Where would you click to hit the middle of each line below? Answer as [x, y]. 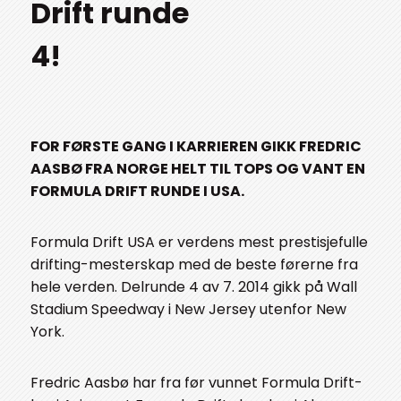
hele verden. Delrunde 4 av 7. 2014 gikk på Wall [194, 287]
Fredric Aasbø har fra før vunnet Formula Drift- [196, 383]
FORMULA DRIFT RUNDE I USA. [137, 192]
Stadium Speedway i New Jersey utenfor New [188, 310]
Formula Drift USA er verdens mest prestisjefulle [199, 243]
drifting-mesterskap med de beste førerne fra [194, 265]
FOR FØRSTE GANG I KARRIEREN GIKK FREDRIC [196, 147]
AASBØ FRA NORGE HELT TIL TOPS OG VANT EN [198, 169]
